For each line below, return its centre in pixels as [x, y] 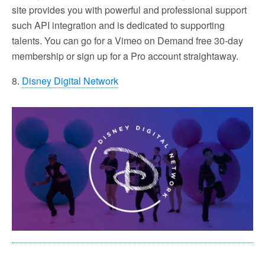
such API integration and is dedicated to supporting [118, 25]
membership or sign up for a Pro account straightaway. [125, 56]
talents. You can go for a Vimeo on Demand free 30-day [127, 41]
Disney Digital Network [70, 81]
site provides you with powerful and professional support [129, 10]
